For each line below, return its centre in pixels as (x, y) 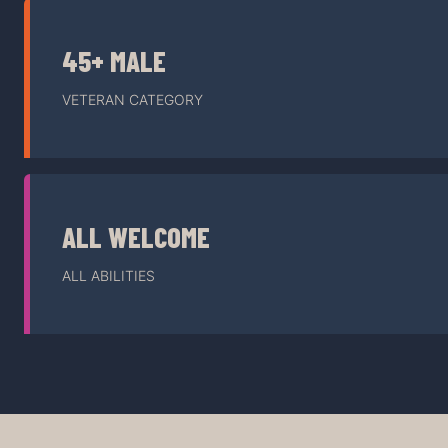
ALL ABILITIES (108, 276)
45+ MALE (114, 61)
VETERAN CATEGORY (132, 100)
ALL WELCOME (136, 237)
